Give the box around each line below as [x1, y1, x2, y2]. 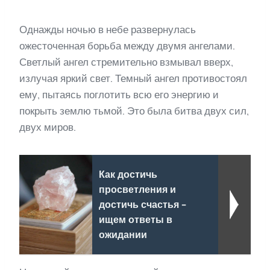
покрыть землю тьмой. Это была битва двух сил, [19, 105, 249, 118]
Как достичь [98, 169, 157, 181]
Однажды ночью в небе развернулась [19, 24, 196, 36]
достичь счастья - [98, 199, 186, 211]
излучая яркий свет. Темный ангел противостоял [19, 72, 247, 85]
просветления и [98, 184, 176, 196]
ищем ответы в [98, 214, 172, 226]
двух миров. [19, 121, 76, 134]
